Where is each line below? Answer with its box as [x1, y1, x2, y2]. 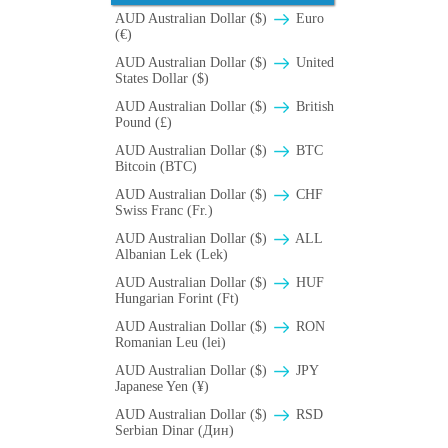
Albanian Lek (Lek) [115, 247, 228, 263]
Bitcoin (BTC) [115, 159, 197, 175]
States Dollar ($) [115, 71, 209, 87]
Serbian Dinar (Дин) [115, 423, 234, 439]
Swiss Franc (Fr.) [115, 203, 213, 219]
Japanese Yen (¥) [115, 379, 209, 395]
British [292, 99, 334, 115]
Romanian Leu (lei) [115, 335, 226, 351]
